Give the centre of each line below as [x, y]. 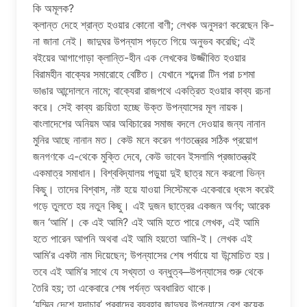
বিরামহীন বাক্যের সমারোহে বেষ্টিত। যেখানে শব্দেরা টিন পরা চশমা [144, 74]
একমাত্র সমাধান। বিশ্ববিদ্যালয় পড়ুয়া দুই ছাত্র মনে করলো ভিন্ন [149, 172]
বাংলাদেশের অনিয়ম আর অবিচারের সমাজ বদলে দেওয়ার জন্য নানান [149, 123]
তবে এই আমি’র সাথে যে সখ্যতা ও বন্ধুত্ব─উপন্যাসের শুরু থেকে [148, 271]
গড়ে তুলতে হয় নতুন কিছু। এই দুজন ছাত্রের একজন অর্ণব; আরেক [151, 205]
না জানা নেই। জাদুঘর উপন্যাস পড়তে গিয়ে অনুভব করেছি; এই [144, 41]
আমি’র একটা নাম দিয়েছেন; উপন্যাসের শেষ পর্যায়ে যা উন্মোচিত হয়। [152, 255]
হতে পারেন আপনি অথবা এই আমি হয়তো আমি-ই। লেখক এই [143, 238]
